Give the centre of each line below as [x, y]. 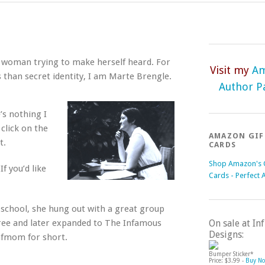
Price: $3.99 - [227, 261]
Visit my [231, 70]
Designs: [226, 235]
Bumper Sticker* [231, 254]
